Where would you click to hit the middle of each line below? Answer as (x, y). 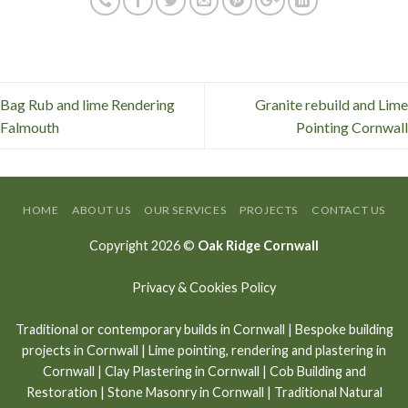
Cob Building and (317, 371)
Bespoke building (344, 329)
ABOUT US (102, 210)
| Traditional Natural (323, 392)
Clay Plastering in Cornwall (182, 371)
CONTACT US (348, 210)
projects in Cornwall (80, 350)
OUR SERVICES (185, 210)
